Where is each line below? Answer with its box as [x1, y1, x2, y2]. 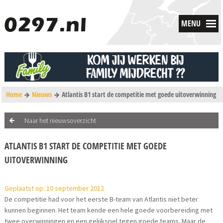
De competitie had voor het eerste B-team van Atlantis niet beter [4, 195, 199, 204]
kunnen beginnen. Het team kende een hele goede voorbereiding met [4, 206, 213, 215]
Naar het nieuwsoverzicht [24, 116, 97, 125]
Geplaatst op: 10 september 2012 [4, 184, 105, 193]
